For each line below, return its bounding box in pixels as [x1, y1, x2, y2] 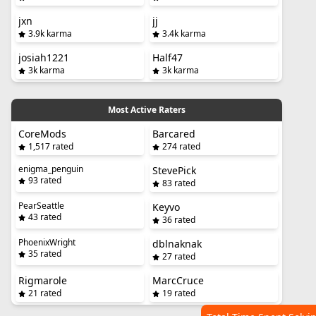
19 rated [162, 287, 195, 299]
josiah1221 [18, 51, 69, 64]
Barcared [152, 127, 195, 140]
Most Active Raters [108, 104, 186, 116]
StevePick [152, 164, 196, 177]
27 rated [162, 250, 195, 262]
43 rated [28, 211, 61, 223]
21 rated [28, 287, 61, 299]
